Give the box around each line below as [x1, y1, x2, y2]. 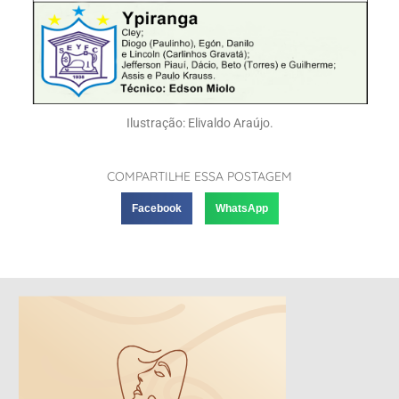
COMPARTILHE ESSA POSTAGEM [107, 167, 292, 184]
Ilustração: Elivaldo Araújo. [126, 115, 273, 130]
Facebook [131, 201, 182, 215]
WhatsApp [215, 201, 268, 215]
